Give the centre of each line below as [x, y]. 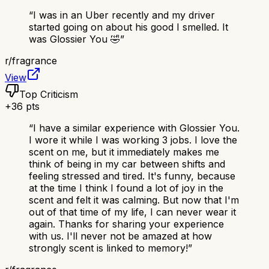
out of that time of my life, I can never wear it [132, 212]
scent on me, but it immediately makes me [124, 152]
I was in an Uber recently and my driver [124, 15]
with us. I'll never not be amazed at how [120, 236]
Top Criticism [49, 95]
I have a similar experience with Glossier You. [136, 128]
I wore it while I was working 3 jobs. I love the [133, 140]
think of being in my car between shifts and [127, 164]
